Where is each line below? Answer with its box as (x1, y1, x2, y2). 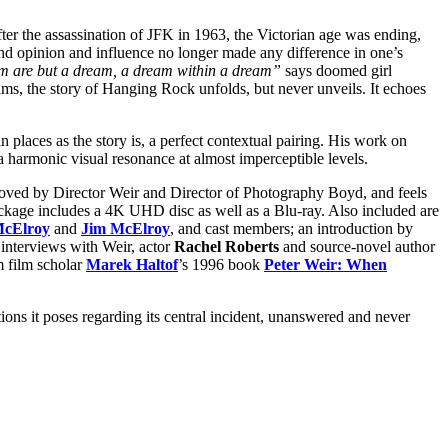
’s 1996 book (178, 255, 264, 273)
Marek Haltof (86, 255, 178, 273)
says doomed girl (281, 61, 392, 79)
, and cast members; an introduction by (170, 219, 413, 237)
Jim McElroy (81, 219, 170, 237)
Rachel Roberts (174, 237, 279, 255)
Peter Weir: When (264, 255, 387, 273)
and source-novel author (279, 237, 435, 255)
